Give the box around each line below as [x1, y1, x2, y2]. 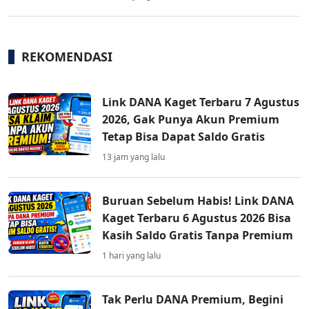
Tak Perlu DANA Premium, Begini [102, 292, 283, 308]
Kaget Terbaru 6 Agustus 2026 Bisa [102, 210, 291, 226]
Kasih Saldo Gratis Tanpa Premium [102, 228, 293, 243]
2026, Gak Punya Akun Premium [102, 112, 279, 128]
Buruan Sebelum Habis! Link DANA [102, 193, 294, 209]
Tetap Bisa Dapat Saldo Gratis [102, 129, 265, 145]
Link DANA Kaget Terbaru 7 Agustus [102, 94, 299, 110]
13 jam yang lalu [102, 151, 165, 163]
